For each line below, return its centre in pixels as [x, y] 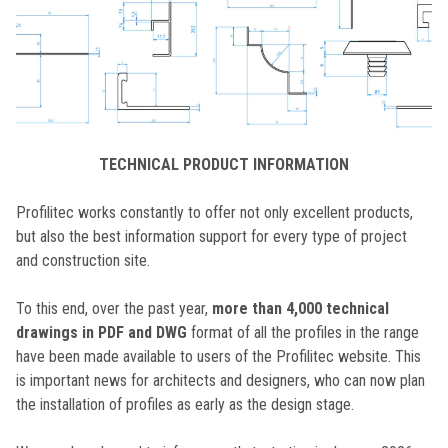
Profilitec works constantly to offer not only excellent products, [214, 212]
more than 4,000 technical [300, 308]
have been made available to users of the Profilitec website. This [218, 356]
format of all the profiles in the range [303, 332]
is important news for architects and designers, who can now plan [220, 380]
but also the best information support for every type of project [211, 236]
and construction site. [83, 260]
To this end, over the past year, [114, 308]
